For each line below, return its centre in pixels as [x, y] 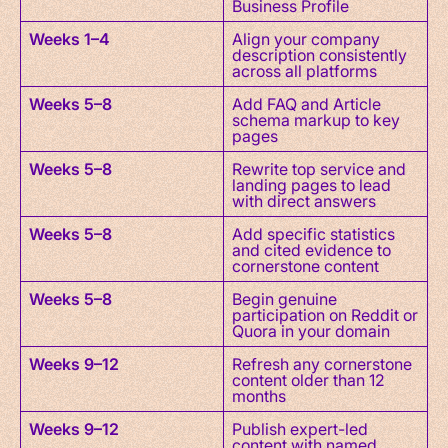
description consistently [319, 54]
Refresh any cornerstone [322, 363]
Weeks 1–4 [69, 38]
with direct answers [304, 200]
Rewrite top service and [319, 168]
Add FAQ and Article [306, 103]
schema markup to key [316, 119]
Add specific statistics [313, 233]
